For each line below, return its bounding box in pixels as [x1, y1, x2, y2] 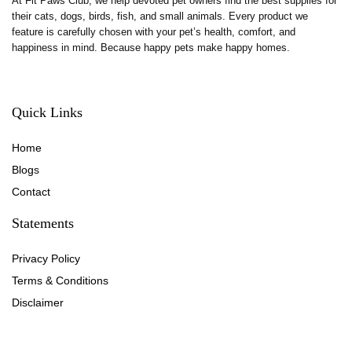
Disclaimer [12, 295, 64, 309]
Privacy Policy [12, 251, 80, 265]
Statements [12, 214, 74, 231]
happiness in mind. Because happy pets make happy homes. [12, 41, 290, 53]
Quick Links [12, 104, 82, 120]
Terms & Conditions [12, 273, 108, 287]
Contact [12, 185, 50, 198]
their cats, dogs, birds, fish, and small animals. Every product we [12, 9, 308, 22]
